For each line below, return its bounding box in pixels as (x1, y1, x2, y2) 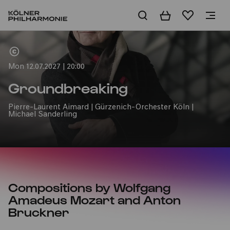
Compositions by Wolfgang (8, 180, 170, 194)
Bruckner (8, 204, 69, 219)
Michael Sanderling (8, 111, 77, 119)
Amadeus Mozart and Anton (8, 192, 181, 206)
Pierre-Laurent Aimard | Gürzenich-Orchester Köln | (8, 104, 194, 111)
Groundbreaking (8, 79, 128, 96)
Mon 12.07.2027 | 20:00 (8, 63, 85, 71)
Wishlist (182, 11, 213, 20)
